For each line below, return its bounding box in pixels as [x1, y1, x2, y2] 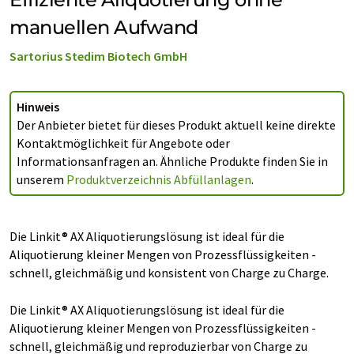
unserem [17, 171, 66, 187]
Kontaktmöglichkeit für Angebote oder [17, 135, 230, 151]
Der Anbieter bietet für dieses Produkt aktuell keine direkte [17, 117, 336, 133]
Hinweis [17, 99, 59, 115]
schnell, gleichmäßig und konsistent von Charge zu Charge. [9, 265, 329, 281]
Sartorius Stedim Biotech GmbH [9, 48, 187, 64]
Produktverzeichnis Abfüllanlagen [66, 171, 251, 187]
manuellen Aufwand [9, 16, 198, 39]
